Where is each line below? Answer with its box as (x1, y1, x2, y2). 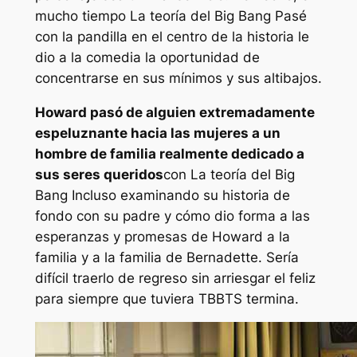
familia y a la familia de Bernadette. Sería (34, 249, 299, 265)
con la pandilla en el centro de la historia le (34, 28, 309, 45)
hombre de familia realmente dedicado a (34, 145, 304, 162)
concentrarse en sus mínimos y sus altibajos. (34, 69, 322, 86)
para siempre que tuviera (34, 290, 198, 307)
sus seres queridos (34, 166, 163, 182)
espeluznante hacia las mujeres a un (34, 124, 280, 141)
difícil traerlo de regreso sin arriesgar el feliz (34, 269, 316, 286)
